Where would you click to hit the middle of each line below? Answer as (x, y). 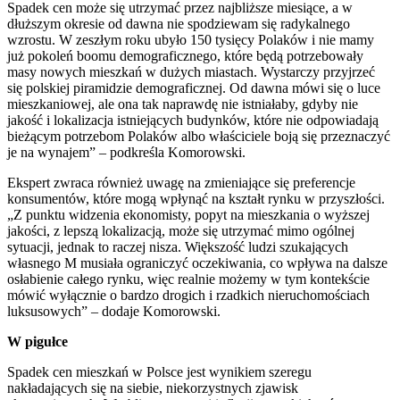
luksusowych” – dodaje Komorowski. (114, 311)
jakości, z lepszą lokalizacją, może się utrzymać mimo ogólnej (181, 230)
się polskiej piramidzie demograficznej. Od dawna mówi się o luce (194, 87)
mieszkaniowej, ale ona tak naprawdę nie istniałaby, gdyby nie (183, 104)
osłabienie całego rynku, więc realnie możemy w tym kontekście (188, 279)
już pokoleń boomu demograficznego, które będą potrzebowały (185, 55)
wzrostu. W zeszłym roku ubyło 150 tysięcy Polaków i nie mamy (191, 39)
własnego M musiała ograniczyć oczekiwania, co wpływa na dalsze (197, 262)
